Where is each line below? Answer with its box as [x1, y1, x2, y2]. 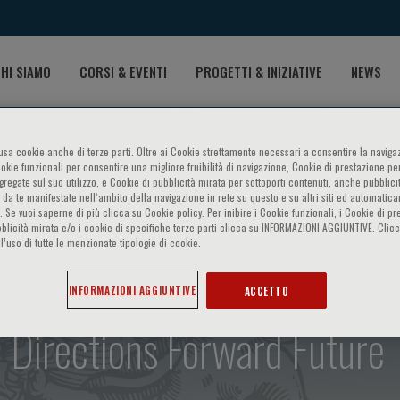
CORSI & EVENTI [79, 61, 167, 81]
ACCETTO [244, 282, 289, 298]
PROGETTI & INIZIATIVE [196, 61, 322, 81]
